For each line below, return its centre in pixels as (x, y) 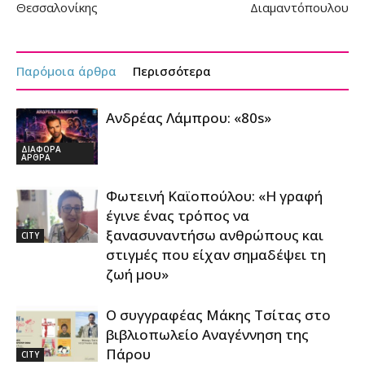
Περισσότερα (172, 70)
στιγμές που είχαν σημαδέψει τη (216, 254)
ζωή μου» (137, 274)
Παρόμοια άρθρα (66, 70)
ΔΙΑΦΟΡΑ (41, 149)
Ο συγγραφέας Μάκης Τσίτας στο (218, 314)
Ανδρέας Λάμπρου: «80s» (189, 117)
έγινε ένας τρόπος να (178, 215)
